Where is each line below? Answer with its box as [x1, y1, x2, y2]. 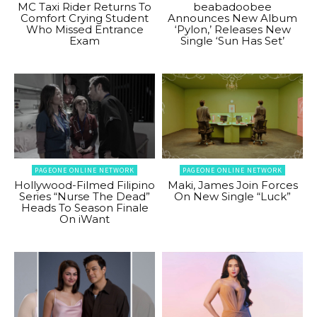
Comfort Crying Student [21, 11, 149, 25]
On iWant [59, 212, 110, 226]
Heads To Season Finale [21, 200, 149, 214]
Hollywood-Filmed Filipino [14, 178, 155, 192]
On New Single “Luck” [174, 189, 291, 203]
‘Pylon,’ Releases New [174, 23, 291, 37]
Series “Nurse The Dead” [19, 189, 150, 203]
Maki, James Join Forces [167, 178, 298, 192]
